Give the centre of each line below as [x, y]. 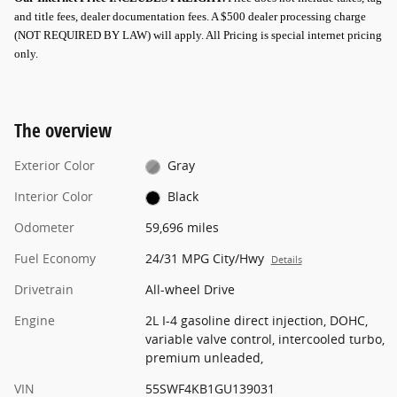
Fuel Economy [55, 259]
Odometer [44, 228]
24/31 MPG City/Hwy [204, 259]
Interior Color [54, 197]
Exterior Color [54, 166]
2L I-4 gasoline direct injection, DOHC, [256, 321]
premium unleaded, [204, 358]
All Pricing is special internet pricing [294, 35]
